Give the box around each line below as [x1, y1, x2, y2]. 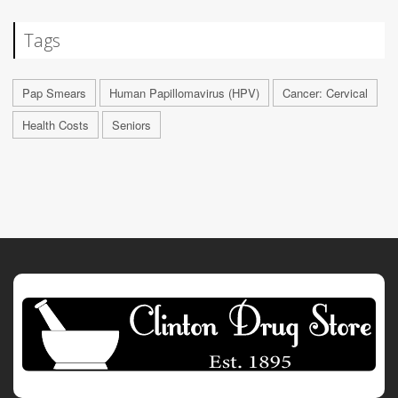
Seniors [112, 115, 151, 133]
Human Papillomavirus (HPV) [109, 84, 259, 101]
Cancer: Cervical [283, 84, 368, 101]
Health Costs [22, 115, 89, 133]
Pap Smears [22, 84, 86, 101]
